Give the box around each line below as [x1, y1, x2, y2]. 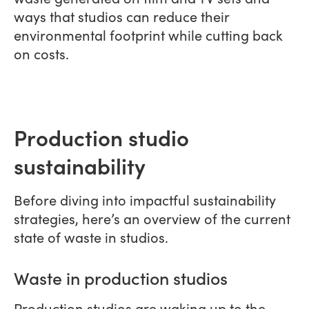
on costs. [14, 43, 72, 63]
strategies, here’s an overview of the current [14, 208, 290, 228]
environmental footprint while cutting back [14, 25, 283, 44]
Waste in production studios [14, 265, 228, 290]
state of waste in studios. [14, 227, 172, 246]
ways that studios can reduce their [14, 6, 229, 26]
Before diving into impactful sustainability [14, 190, 276, 209]
